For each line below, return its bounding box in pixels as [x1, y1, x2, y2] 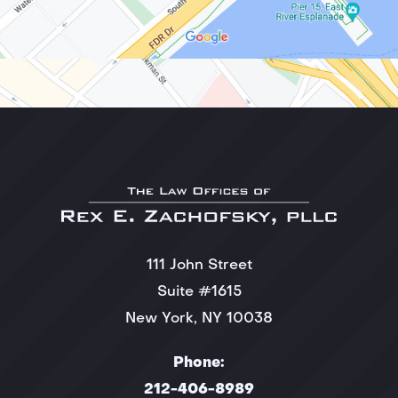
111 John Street [146, 258, 252, 273]
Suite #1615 [156, 284, 242, 299]
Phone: [173, 355, 225, 370]
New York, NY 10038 [125, 311, 273, 326]
